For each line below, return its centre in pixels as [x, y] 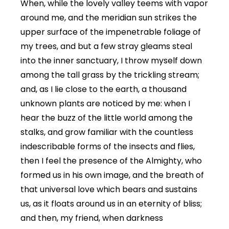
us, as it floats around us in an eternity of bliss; [111, 204]
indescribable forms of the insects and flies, [108, 147]
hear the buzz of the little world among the [107, 118]
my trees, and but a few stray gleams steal [106, 47]
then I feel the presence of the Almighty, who [111, 161]
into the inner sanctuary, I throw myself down [111, 61]
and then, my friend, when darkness [92, 218]
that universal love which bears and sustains [109, 190]
